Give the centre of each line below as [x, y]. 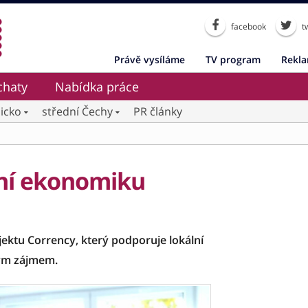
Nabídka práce [97, 87]
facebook [247, 26]
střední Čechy [77, 111]
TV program [233, 59]
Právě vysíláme [150, 59]
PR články [158, 111]
